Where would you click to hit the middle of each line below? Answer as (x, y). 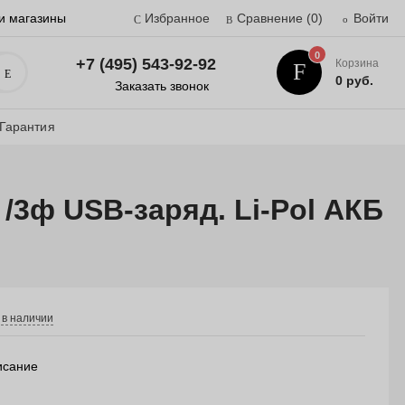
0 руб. (355, 80)
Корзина (358, 63)
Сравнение (270, 18)
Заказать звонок (162, 85)
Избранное (177, 18)
